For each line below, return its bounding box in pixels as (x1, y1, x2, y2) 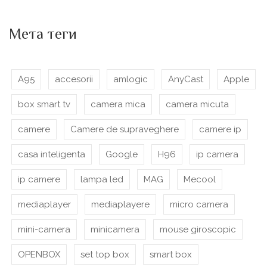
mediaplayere (91, 199, 150, 210)
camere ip (199, 124, 241, 135)
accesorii (55, 74, 93, 85)
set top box (80, 249, 129, 260)
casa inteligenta (18, 149, 85, 160)
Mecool (184, 174, 216, 185)
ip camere (18, 174, 60, 185)
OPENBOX (18, 249, 60, 260)
